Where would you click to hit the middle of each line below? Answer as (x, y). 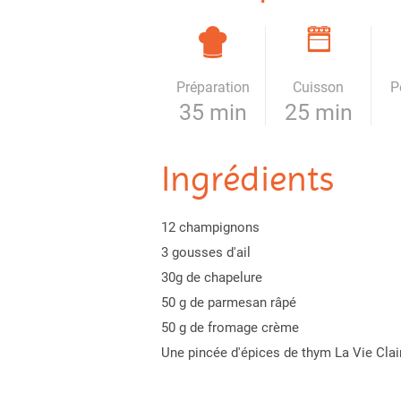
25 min (318, 112)
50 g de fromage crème (230, 328)
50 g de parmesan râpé (228, 303)
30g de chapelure (211, 277)
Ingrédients (247, 179)
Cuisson (319, 87)
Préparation (213, 87)
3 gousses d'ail (205, 252)
